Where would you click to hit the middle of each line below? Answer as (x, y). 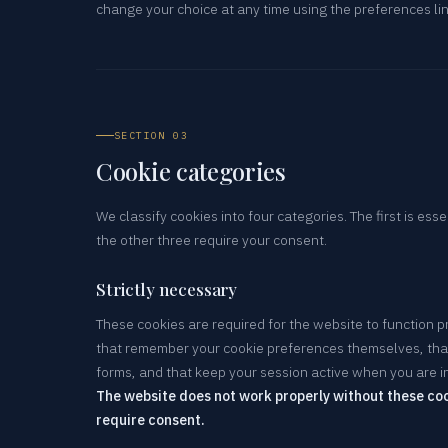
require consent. (150, 419)
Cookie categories (191, 170)
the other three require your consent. (211, 239)
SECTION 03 (151, 135)
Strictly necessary (167, 288)
